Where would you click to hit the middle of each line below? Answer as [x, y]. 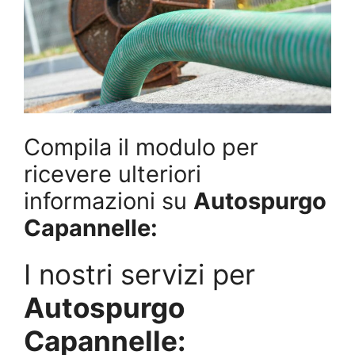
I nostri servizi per [139, 274]
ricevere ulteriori [113, 174]
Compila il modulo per [141, 147]
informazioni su [109, 200]
